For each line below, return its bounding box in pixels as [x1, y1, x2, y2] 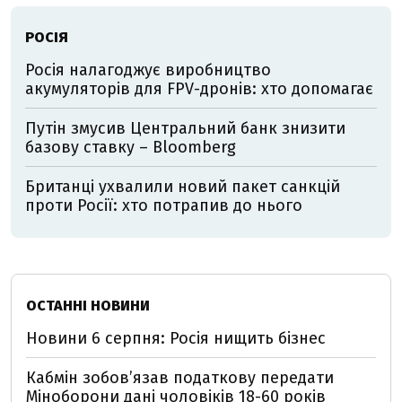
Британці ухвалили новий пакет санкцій [25, 177, 340, 197]
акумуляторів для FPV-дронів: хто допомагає [25, 79, 373, 99]
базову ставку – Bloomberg [25, 137, 236, 157]
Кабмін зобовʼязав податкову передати [26, 368, 334, 388]
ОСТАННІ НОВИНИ [26, 297, 150, 314]
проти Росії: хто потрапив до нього [25, 196, 302, 215]
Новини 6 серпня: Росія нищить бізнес [26, 328, 326, 348]
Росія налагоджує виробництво [25, 60, 271, 80]
